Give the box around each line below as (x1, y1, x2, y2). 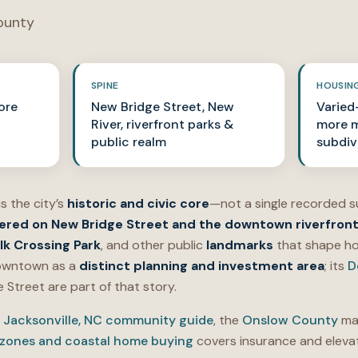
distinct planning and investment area (79, 257, 324, 274)
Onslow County (242, 312, 338, 328)
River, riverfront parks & (90, 116, 233, 133)
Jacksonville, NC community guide (3, 312, 213, 328)
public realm (90, 133, 166, 150)
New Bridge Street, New (90, 98, 234, 115)
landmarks (206, 237, 273, 253)
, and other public (101, 237, 206, 253)
